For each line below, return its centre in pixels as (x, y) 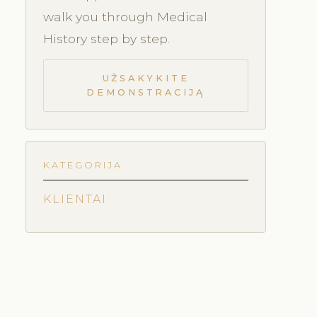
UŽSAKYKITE (146, 78)
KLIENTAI (75, 199)
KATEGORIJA (83, 165)
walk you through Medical (125, 17)
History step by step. (106, 39)
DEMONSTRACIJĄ (146, 92)
